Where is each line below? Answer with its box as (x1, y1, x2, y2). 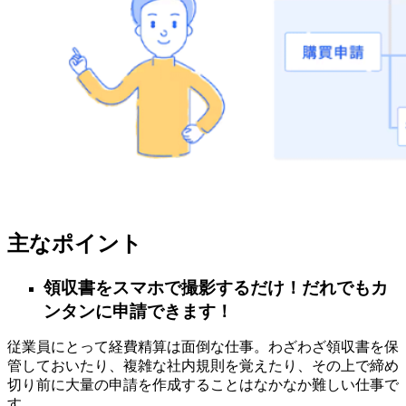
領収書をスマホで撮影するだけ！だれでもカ (43, 278, 388, 298)
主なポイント (7, 232, 142, 256)
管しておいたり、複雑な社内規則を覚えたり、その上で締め (7, 358, 399, 374)
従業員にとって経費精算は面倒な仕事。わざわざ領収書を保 (7, 339, 399, 355)
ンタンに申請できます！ (43, 302, 237, 322)
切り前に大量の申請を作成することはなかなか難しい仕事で (7, 377, 399, 393)
